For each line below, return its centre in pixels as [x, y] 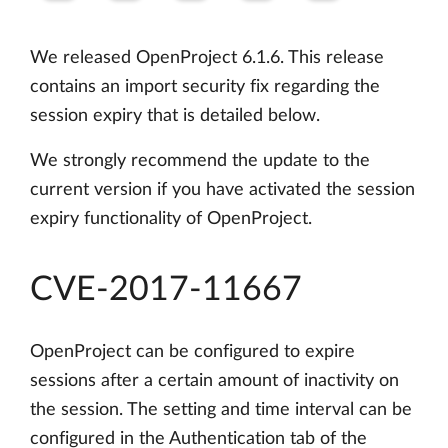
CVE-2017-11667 [166, 290]
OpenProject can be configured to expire [192, 352]
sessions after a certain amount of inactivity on [214, 381]
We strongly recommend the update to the [200, 161]
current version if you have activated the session [222, 190]
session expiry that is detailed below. [175, 116]
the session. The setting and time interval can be [221, 410]
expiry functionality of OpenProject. [171, 219]
